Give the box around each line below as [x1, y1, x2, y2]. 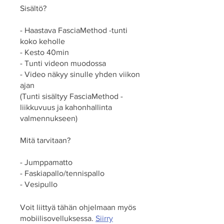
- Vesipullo [20, 179, 57, 188]
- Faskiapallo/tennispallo [20, 168, 104, 177]
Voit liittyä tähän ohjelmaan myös [20, 202, 136, 211]
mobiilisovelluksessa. [20, 213, 93, 222]
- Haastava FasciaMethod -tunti [20, 25, 127, 34]
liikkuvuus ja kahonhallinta [20, 102, 112, 111]
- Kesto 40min [20, 47, 69, 56]
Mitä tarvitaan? [20, 135, 70, 144]
